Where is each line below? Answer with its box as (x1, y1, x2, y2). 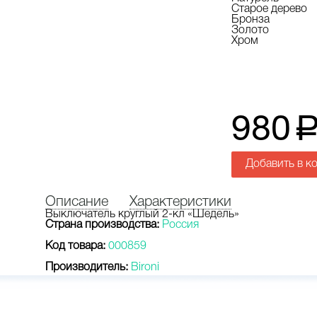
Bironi (131, 263, 159, 272)
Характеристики (129, 196, 231, 209)
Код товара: (45, 241, 105, 251)
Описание (45, 196, 108, 209)
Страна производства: (45, 220, 159, 230)
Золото (231, 25, 269, 35)
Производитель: (45, 263, 128, 272)
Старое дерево (231, 4, 307, 14)
